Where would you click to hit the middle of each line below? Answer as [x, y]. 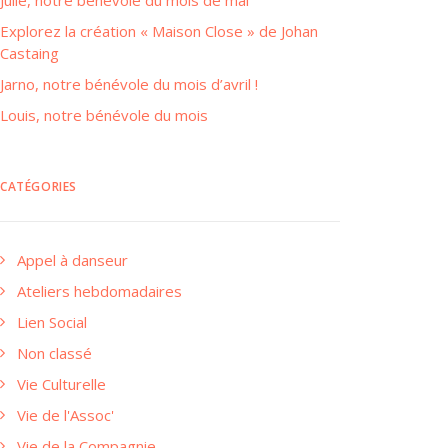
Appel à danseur [72, 260]
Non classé [54, 353]
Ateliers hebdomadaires [99, 291]
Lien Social [52, 322]
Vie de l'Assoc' [65, 415]
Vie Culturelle [61, 384]
